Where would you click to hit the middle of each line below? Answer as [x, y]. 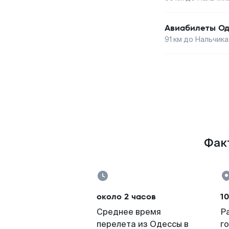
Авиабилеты [190, 28]
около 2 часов [126, 197]
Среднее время [129, 212]
